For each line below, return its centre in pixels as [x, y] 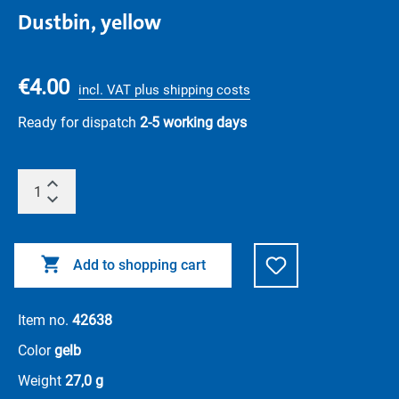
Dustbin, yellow [90, 22]
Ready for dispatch [79, 122]
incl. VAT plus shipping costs [164, 90]
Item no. [45, 320]
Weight [41, 381]
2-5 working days [193, 122]
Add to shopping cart [139, 265]
